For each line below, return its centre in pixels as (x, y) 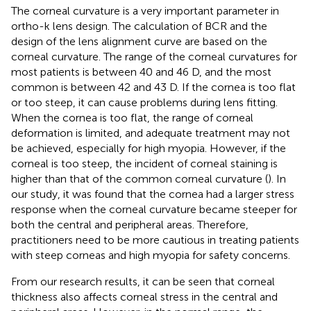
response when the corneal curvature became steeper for (154, 209)
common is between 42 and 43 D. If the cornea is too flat (153, 87)
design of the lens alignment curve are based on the (139, 41)
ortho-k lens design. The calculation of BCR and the (139, 26)
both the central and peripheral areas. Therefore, (130, 224)
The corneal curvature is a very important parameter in (145, 10)
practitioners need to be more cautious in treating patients (155, 239)
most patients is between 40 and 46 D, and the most (141, 72)
